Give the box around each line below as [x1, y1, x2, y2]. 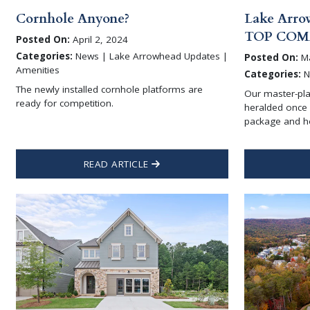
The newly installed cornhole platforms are [15, 82, 203, 95]
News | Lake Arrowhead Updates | [72, 50, 228, 62]
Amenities [15, 64, 60, 76]
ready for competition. [15, 96, 113, 109]
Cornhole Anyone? [15, 9, 129, 28]
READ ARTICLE [83, 157, 152, 170]
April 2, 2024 [69, 33, 128, 46]
